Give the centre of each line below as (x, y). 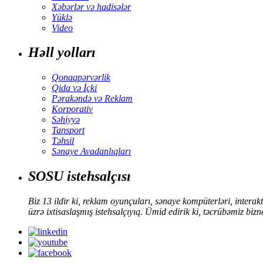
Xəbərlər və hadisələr (91, 6)
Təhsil (63, 141)
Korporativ (72, 109)
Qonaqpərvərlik (81, 77)
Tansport (68, 130)
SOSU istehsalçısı (80, 176)
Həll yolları (62, 53)
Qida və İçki (74, 88)
